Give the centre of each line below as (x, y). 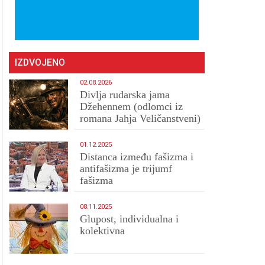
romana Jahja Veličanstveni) (140, 118)
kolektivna (103, 231)
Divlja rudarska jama (125, 95)
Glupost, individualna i (130, 219)
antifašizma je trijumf (126, 169)
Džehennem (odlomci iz (132, 106)
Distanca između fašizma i (137, 157)
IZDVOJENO (40, 62)
